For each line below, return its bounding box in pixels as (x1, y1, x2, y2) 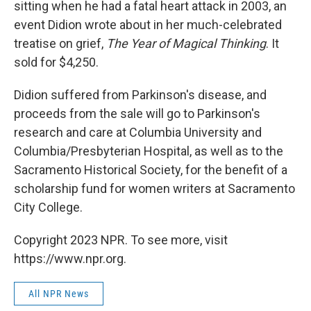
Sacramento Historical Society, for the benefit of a (14, 162, 287, 177)
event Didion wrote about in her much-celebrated (14, 17, 282, 32)
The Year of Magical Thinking (106, 36, 266, 51)
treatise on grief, (14, 36, 106, 51)
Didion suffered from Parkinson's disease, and (14, 87, 267, 102)
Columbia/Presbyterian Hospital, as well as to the (14, 144, 283, 158)
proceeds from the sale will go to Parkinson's (14, 106, 260, 121)
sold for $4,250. (14, 55, 99, 69)
